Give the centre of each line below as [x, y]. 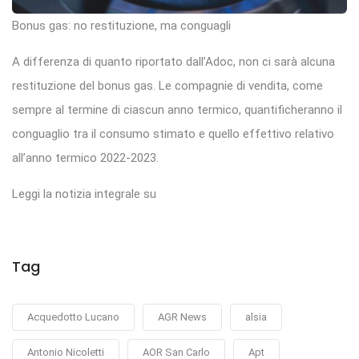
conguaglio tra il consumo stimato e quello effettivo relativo [173, 134]
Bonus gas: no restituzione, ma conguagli [121, 26]
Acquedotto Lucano [73, 317]
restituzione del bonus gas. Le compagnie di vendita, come [167, 86]
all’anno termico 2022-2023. [85, 158]
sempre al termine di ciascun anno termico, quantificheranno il [177, 110]
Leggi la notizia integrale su [84, 194]
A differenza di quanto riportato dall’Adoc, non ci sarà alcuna [173, 62]
